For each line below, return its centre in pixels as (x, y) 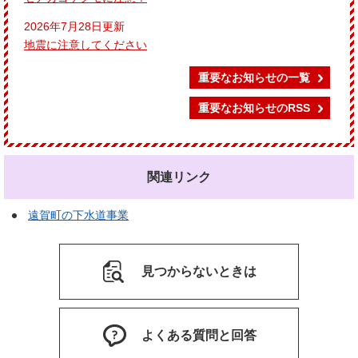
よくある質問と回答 (199, 335)
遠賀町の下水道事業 (78, 215)
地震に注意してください (86, 45)
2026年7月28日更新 (74, 26)
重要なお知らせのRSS (254, 108)
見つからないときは (199, 271)
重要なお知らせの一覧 (254, 78)
